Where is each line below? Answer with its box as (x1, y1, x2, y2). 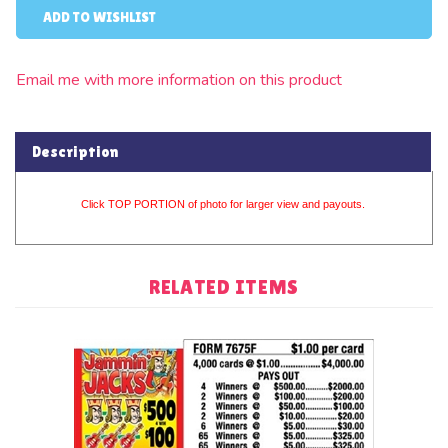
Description (32, 142, 118, 161)
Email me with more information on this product (16, 69, 342, 91)
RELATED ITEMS (149, 276, 299, 298)
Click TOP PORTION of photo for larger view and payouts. (81, 198, 365, 210)
